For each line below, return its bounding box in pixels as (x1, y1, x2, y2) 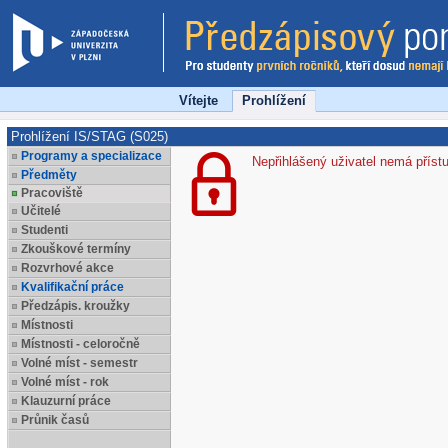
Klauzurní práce (21, 394, 111, 408)
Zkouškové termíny (21, 242, 131, 256)
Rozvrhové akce (21, 261, 114, 275)
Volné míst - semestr (21, 356, 138, 370)
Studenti (21, 223, 68, 237)
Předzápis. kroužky (21, 299, 130, 313)
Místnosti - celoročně (21, 337, 140, 351)
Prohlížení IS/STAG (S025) (11, 129, 168, 144)
